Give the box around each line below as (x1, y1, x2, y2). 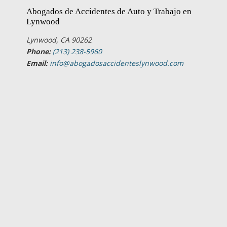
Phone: (26, 47, 51, 56)
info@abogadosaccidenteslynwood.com (50, 58, 183, 68)
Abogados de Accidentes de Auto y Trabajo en (26, 7, 192, 16)
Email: (26, 58, 48, 68)
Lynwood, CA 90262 (26, 35, 92, 45)
